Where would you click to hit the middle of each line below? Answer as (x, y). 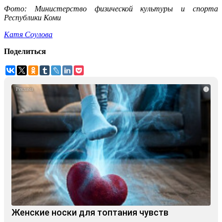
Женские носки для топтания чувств (90, 213)
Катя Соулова (28, 35)
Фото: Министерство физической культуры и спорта (111, 9)
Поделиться (25, 52)
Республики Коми (32, 18)
